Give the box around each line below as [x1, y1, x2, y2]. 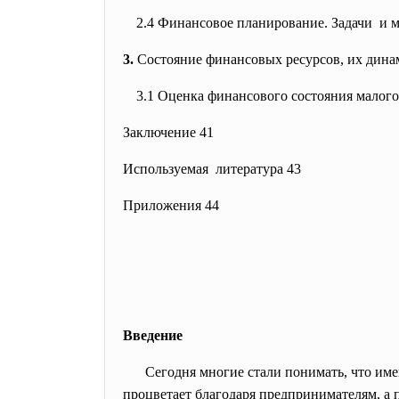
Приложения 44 [123, 198, 219, 213]
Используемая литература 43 [123, 161, 301, 176]
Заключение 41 [123, 125, 214, 140]
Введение [123, 328, 183, 343]
